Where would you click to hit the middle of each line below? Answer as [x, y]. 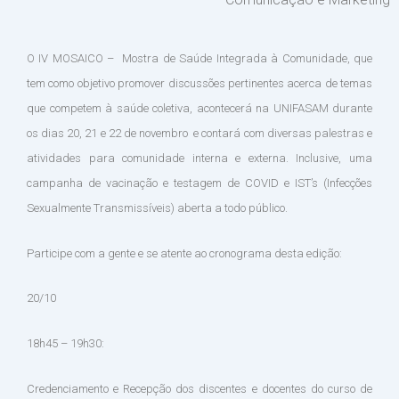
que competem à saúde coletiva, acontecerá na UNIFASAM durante [199, 108]
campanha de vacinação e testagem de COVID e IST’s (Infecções [199, 183]
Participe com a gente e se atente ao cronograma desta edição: [184, 253]
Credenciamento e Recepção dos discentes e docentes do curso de [199, 388]
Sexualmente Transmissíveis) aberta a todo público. [159, 208]
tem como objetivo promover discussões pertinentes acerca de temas [199, 83]
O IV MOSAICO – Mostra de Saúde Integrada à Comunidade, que [199, 58]
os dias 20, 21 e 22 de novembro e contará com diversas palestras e [199, 133]
